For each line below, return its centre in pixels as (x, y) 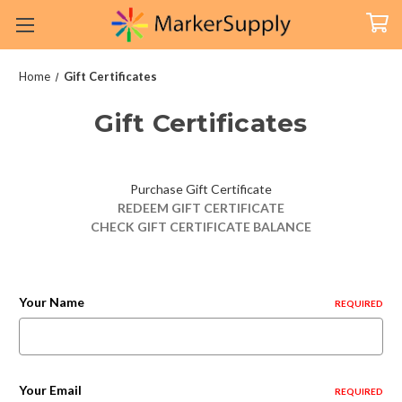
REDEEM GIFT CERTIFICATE (201, 208)
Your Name (52, 302)
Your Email (50, 390)
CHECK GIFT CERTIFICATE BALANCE (201, 227)
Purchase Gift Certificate (201, 189)
